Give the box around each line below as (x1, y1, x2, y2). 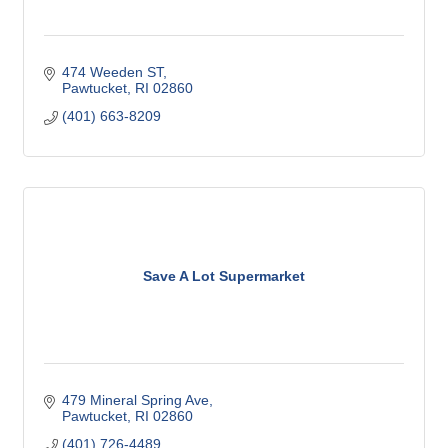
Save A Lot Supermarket (143, 267, 305, 284)
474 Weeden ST (61, 64, 163, 80)
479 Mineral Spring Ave (61, 392, 209, 408)
